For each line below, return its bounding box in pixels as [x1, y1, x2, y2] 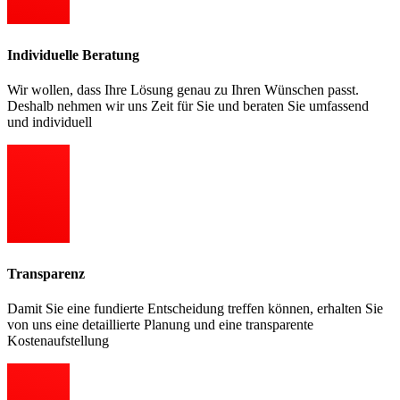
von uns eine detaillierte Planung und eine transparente [7, 316, 313, 332]
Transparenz [7, 265, 85, 281]
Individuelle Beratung [7, 46, 139, 62]
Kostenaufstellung [7, 332, 109, 348]
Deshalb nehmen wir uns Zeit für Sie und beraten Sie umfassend [7, 97, 369, 113]
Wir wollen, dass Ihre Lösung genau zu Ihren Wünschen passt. [7, 81, 359, 97]
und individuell [7, 113, 92, 129]
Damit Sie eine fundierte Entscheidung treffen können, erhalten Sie [7, 300, 383, 316]
